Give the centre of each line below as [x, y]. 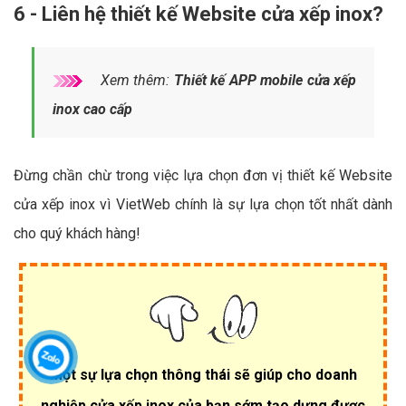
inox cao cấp [92, 110]
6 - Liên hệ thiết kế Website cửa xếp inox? [198, 14]
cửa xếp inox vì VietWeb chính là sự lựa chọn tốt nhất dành [203, 205]
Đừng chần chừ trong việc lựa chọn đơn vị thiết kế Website [203, 176]
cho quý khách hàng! [77, 234]
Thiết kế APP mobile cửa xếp [265, 81]
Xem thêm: [135, 81]
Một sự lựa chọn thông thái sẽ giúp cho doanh [203, 375]
